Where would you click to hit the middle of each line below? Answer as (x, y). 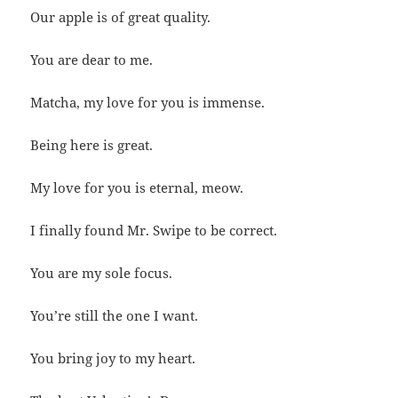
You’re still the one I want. (115, 315)
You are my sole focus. (102, 272)
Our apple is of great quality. (121, 16)
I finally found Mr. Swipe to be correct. (154, 230)
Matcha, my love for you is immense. (148, 102)
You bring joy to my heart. (113, 358)
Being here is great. (92, 144)
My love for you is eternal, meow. (137, 187)
